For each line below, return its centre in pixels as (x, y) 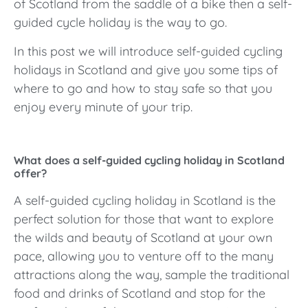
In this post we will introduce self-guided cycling (148, 51)
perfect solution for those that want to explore (144, 219)
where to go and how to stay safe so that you (143, 88)
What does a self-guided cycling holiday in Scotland (149, 161)
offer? (30, 174)
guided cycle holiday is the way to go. (120, 23)
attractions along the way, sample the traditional (152, 275)
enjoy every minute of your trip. (103, 107)
